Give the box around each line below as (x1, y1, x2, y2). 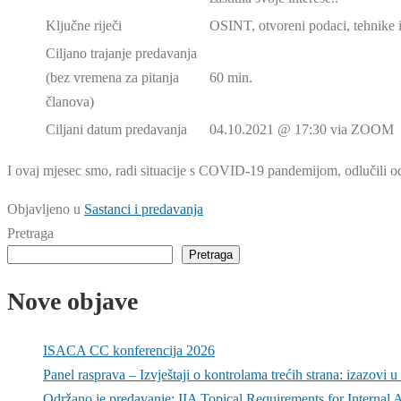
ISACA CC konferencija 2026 (43, 342, 215, 358)
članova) (46, 94, 94, 110)
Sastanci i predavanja (84, 201, 203, 218)
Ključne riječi (46, 18, 122, 34)
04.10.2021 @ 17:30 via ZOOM (209, 122, 394, 138)
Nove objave (7, 286, 138, 315)
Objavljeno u (7, 201, 84, 218)
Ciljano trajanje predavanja (46, 46, 197, 62)
